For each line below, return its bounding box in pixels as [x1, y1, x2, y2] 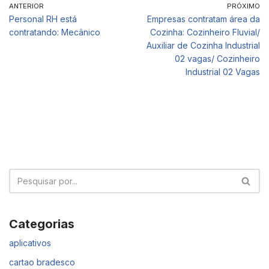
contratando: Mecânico [9, 27, 100, 38]
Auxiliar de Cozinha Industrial [147, 40, 260, 51]
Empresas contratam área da [147, 14, 260, 25]
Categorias [9, 217, 74, 232]
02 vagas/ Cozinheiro [175, 53, 260, 64]
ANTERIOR [9, 2, 44, 11]
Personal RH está [9, 14, 77, 25]
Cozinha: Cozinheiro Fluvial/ [150, 27, 260, 38]
